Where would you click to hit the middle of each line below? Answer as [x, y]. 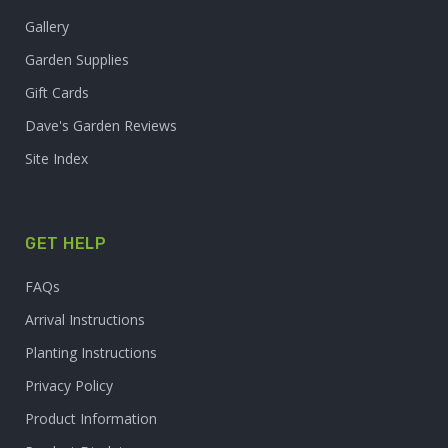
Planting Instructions [91, 352]
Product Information [91, 418]
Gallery [47, 26]
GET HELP [65, 243]
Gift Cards [57, 92]
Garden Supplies [77, 59]
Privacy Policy [69, 385]
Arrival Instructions [85, 319]
